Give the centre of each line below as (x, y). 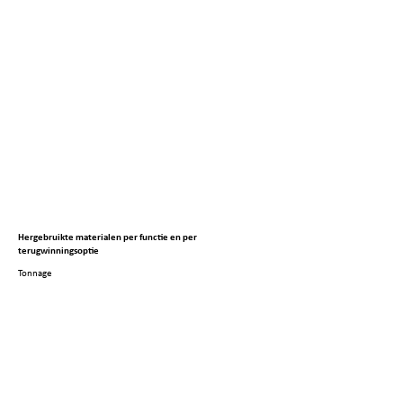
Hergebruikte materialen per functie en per (107, 238)
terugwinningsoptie (58, 251)
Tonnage (35, 274)
